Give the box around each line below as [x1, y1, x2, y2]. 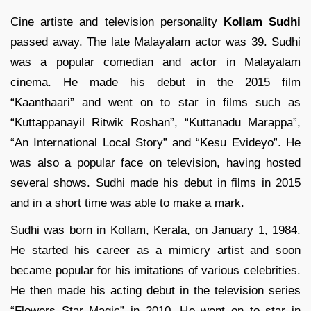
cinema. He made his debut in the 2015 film [10, 76, 301, 90]
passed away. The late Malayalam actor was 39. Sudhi [10, 35, 301, 49]
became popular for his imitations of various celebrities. [10, 264, 301, 278]
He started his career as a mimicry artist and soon [10, 244, 301, 258]
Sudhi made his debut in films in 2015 [95, 176, 301, 190]
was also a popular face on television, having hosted [10, 156, 301, 170]
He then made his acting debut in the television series [10, 284, 301, 298]
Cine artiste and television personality [10, 15, 224, 29]
